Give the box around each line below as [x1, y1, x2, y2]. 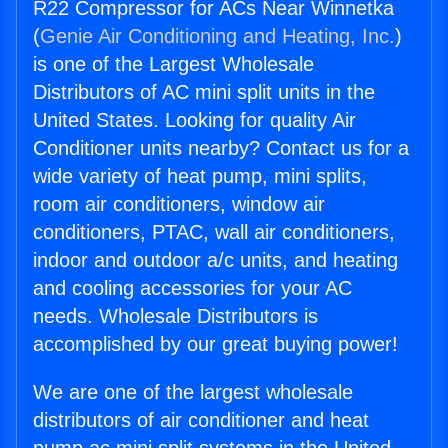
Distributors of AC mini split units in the [33, 81, 375, 104]
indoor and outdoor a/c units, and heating [33, 249, 398, 272]
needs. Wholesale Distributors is [33, 305, 318, 328]
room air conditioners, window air [33, 193, 325, 216]
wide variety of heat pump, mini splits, [33, 165, 367, 188]
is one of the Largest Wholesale [33, 53, 314, 76]
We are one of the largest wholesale [33, 381, 353, 404]
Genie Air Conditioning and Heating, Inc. [40, 25, 395, 48]
